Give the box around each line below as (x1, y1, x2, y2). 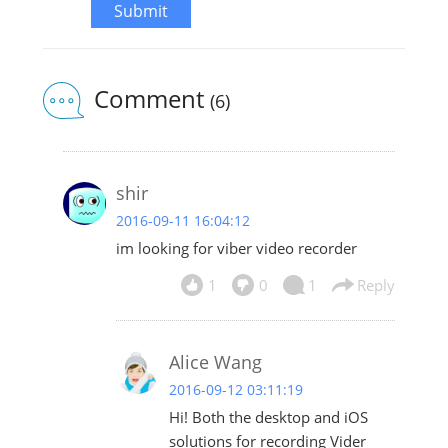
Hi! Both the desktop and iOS (168, 407, 368, 428)
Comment (93, 82, 210, 116)
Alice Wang (168, 350, 262, 375)
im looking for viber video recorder (115, 238, 357, 259)
